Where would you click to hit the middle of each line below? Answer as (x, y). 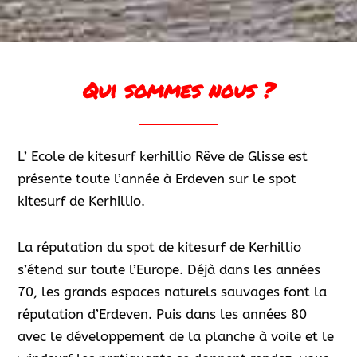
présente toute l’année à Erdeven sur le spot (157, 179)
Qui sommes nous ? (178, 90)
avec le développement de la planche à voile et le (176, 337)
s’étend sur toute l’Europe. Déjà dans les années (169, 270)
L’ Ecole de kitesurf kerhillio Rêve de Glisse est (163, 157)
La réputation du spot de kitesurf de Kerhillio (160, 247)
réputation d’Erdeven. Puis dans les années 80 (163, 314)
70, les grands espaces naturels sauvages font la (173, 292)
